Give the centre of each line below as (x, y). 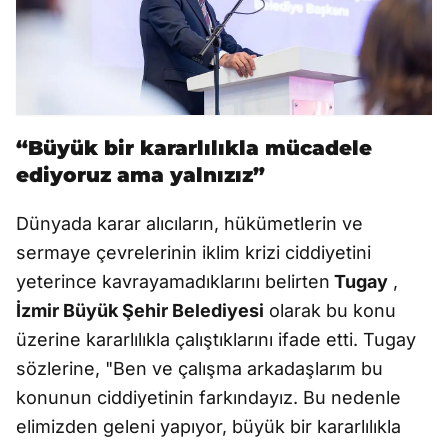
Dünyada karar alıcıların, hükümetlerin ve (189, 223)
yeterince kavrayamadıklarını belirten (173, 281)
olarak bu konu (330, 310)
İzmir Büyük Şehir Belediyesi (140, 310)
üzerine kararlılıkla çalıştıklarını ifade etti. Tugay (216, 339)
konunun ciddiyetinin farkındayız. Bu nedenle (208, 397)
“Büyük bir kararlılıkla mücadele (194, 147)
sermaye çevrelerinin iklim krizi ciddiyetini (193, 252)
